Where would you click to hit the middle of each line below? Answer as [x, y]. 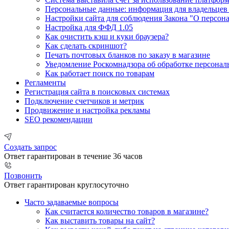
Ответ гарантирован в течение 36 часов [73, 156]
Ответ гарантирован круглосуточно [66, 185]
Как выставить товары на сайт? [100, 220]
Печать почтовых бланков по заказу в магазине [128, 55]
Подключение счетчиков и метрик [84, 101]
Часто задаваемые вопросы [72, 202]
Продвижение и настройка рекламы [87, 110]
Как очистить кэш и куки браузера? [107, 36]
